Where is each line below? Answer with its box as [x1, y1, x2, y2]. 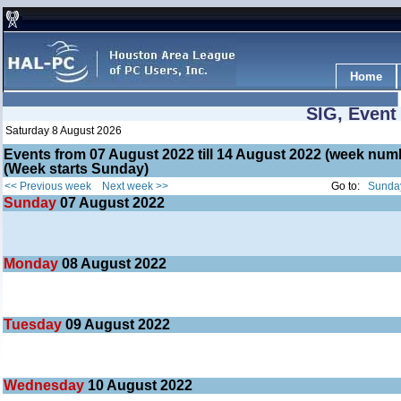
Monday [4, 256, 62, 271]
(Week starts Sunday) [4, 161, 149, 176]
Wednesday [4, 378, 88, 393]
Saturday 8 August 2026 [5, 124, 122, 137]
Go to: [331, 180, 368, 192]
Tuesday [4, 317, 65, 332]
